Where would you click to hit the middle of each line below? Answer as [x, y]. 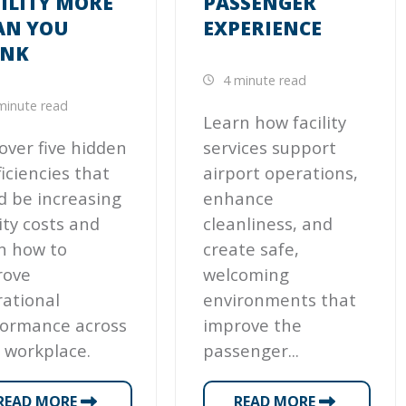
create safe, [251, 249]
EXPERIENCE [263, 28]
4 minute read [263, 80]
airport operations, [281, 173]
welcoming [246, 275]
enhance [239, 198]
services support [270, 148]
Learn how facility [275, 122]
